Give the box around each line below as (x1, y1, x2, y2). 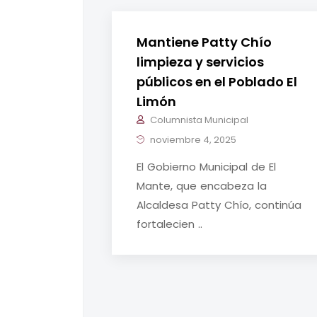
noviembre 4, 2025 (148, 133, 236, 147)
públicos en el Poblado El (137, 73, 297, 91)
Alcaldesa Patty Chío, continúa (137, 197, 301, 213)
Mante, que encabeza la (137, 178, 267, 194)
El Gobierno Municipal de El (137, 159, 276, 175)
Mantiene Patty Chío (137, 33, 272, 52)
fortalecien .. (137, 217, 202, 232)
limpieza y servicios (137, 53, 264, 71)
